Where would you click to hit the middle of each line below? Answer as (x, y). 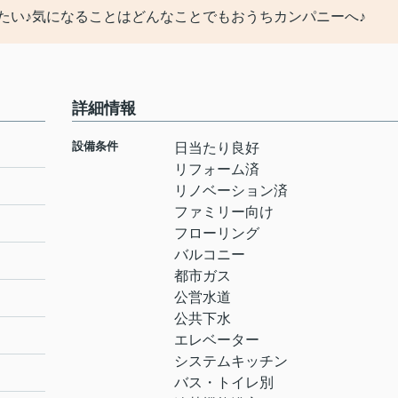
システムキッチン (231, 361)
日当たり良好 (217, 148)
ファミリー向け (224, 212)
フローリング (217, 233)
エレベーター (217, 340)
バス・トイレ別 (224, 382)
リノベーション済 (231, 191)
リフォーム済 (217, 169)
